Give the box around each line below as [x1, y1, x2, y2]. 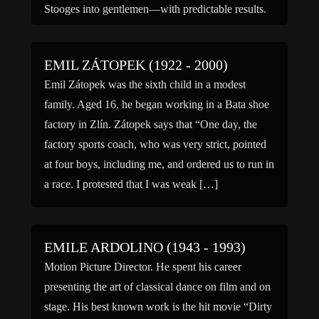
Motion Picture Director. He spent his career [44, 261, 241, 273]
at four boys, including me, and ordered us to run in [44, 158, 274, 170]
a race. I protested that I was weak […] [44, 178, 218, 190]
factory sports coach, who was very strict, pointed [44, 138, 266, 150]
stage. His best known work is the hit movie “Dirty [44, 300, 272, 313]
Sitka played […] [44, 23, 121, 35]
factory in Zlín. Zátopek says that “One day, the [44, 118, 257, 130]
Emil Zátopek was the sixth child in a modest [44, 78, 246, 90]
